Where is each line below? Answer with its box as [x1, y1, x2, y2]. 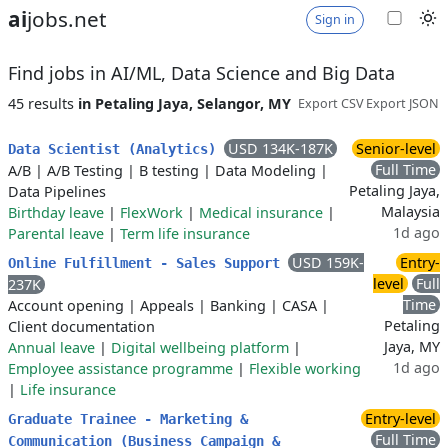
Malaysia [381, 202, 440, 222]
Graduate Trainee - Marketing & [8, 411, 248, 428]
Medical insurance [199, 203, 323, 223]
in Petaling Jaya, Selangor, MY [78, 93, 291, 113]
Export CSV [298, 95, 364, 113]
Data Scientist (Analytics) [8, 141, 224, 158]
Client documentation [8, 317, 155, 337]
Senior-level [356, 139, 436, 159]
